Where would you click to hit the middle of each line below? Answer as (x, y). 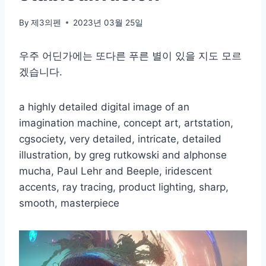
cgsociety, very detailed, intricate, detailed (120, 139)
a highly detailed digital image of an (104, 107)
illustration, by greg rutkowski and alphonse (123, 155)
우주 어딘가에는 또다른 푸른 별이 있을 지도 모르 (130, 56)
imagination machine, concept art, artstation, (126, 123)
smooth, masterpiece (69, 203)
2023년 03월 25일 (108, 22)
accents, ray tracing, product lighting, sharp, (124, 187)
